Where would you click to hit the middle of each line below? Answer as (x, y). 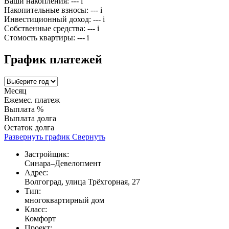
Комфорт (40, 219)
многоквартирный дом (64, 200)
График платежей (53, 60)
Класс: (36, 210)
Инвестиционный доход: (48, 19)
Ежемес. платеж (32, 100)
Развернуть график (37, 137)
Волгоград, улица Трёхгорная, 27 (82, 182)
